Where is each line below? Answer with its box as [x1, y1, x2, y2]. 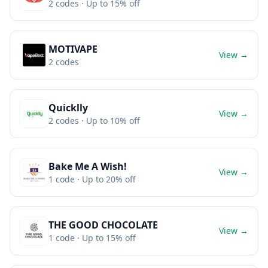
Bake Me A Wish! [48, 160, 127, 173]
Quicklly [48, 101, 88, 114]
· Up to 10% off [79, 115, 140, 126]
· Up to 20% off [75, 173, 136, 185]
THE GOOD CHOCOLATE [48, 218, 158, 232]
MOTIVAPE [48, 42, 98, 56]
